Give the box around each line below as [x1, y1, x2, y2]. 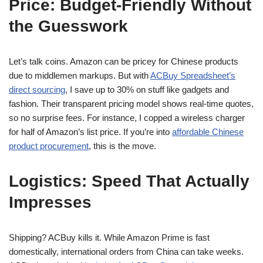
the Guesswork [9, 17, 128, 35]
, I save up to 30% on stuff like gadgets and [65, 85, 229, 95]
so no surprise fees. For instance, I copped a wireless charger [9, 113, 245, 123]
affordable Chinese [172, 127, 244, 137]
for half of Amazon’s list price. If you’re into [9, 127, 172, 137]
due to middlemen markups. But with [9, 70, 150, 80]
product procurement [9, 141, 89, 151]
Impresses [9, 193, 92, 211]
